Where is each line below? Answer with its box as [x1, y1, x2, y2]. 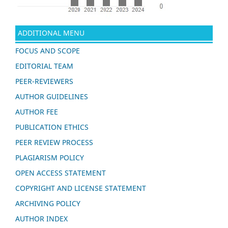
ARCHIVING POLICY [15, 198, 80, 208]
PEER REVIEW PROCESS [15, 137, 93, 147]
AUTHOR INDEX [15, 213, 68, 223]
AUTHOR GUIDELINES [15, 92, 88, 102]
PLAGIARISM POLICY [15, 152, 84, 162]
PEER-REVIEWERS [15, 76, 73, 87]
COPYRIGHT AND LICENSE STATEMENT [15, 183, 146, 193]
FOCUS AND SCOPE [15, 46, 80, 56]
